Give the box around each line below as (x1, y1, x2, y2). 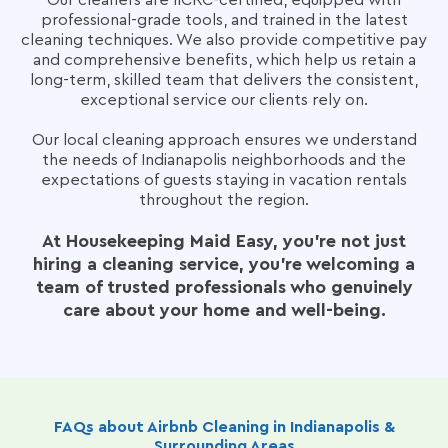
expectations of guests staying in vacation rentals (41, 172, 407, 188)
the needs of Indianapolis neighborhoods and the (42, 152, 406, 168)
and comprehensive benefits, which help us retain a (32, 52, 416, 68)
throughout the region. (139, 192, 309, 208)
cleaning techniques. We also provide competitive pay (21, 32, 427, 48)
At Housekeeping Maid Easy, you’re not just (42, 232, 406, 250)
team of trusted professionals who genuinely (35, 278, 413, 296)
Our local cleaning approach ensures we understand (31, 132, 417, 148)
